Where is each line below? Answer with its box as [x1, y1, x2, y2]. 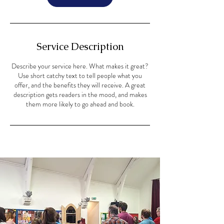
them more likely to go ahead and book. [25, 99, 134, 109]
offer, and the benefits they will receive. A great [14, 80, 145, 90]
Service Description [36, 40, 124, 53]
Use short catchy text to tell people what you [18, 70, 142, 80]
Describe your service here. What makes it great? [11, 61, 148, 71]
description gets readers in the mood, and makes [13, 89, 147, 99]
